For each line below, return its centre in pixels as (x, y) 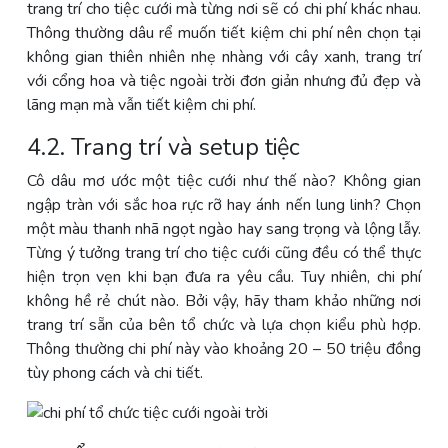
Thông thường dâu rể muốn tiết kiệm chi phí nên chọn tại (224, 32)
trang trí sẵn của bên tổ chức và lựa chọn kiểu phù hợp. (224, 324)
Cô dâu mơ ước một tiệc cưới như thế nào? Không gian (224, 180)
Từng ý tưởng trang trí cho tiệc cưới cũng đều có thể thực (224, 252)
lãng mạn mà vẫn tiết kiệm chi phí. (141, 104)
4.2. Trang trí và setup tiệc (163, 146)
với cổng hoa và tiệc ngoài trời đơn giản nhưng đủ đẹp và (224, 80)
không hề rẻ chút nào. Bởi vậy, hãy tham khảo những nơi (224, 300)
